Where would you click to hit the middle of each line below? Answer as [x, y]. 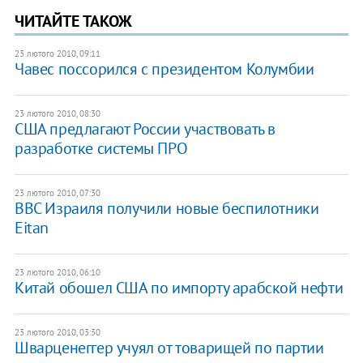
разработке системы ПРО [101, 148]
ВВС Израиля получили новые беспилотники [167, 208]
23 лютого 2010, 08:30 [57, 113]
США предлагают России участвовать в [145, 128]
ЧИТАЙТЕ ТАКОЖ [73, 21]
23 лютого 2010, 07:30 [57, 192]
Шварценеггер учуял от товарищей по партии [169, 347]
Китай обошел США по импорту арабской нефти [179, 287]
